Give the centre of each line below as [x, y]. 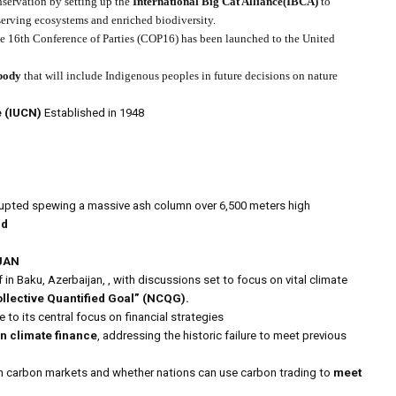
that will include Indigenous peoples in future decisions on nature [179, 76]
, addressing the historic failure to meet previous [222, 336]
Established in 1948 [94, 113]
